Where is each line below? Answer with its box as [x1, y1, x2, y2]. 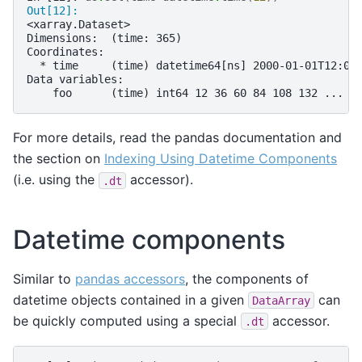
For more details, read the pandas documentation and [13, 129, 342, 146]
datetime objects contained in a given [13, 291, 248, 308]
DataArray [252, 293, 310, 307]
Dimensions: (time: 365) [27, 32, 182, 45]
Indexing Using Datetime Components [104, 150, 337, 167]
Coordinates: [27, 45, 104, 59]
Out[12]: [27, 4, 85, 18]
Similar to [13, 270, 75, 287]
